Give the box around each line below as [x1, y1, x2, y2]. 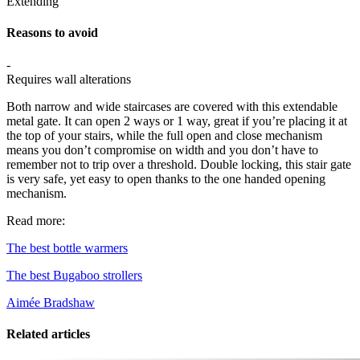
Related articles [6, 327, 90, 341]
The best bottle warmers [6, 240, 128, 255]
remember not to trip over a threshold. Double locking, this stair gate [6, 157, 351, 171]
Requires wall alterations [6, 72, 134, 86]
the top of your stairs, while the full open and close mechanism [6, 128, 322, 142]
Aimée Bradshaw [6, 295, 95, 309]
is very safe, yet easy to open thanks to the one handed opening [6, 171, 325, 186]
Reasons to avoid [6, 26, 98, 40]
